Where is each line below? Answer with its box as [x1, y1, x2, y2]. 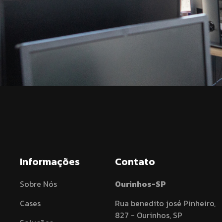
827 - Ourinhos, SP [115, 209, 183, 221]
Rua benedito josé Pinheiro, [115, 197, 216, 209]
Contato [115, 154, 156, 169]
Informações [20, 154, 80, 169]
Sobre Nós [20, 178, 57, 190]
